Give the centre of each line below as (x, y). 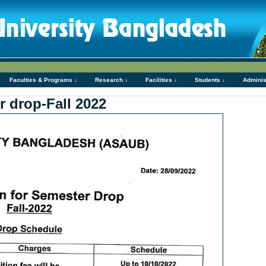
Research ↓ (111, 80)
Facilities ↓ (161, 80)
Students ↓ (210, 80)
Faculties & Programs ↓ (43, 80)
